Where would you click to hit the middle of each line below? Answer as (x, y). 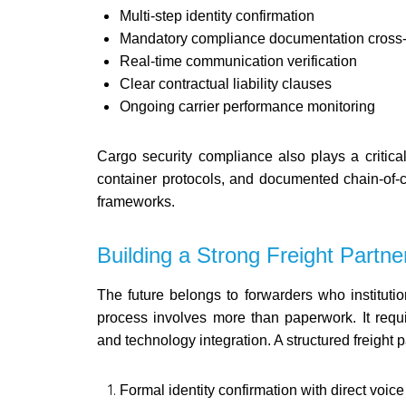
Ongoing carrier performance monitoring (247, 106)
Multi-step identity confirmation (217, 15)
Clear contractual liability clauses (226, 83)
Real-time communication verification (238, 61)
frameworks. (136, 201)
